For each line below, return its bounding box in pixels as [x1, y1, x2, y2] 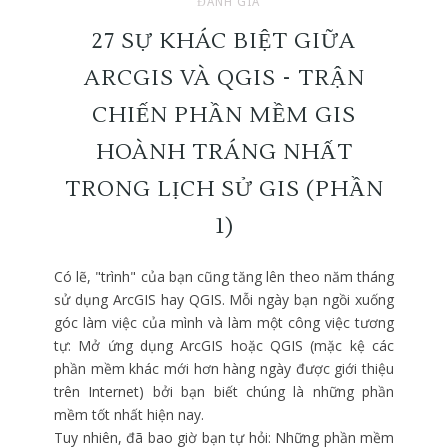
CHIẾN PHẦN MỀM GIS [92, 101, 356, 129]
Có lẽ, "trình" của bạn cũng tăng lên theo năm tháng [54, 267, 394, 286]
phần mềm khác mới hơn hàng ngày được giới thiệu [54, 359, 394, 378]
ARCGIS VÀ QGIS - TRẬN [83, 64, 365, 92]
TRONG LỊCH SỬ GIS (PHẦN [64, 175, 384, 203]
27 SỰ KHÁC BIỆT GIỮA [92, 27, 356, 55]
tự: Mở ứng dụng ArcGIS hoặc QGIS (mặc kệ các [54, 336, 394, 355]
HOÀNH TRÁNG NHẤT [95, 138, 353, 166]
